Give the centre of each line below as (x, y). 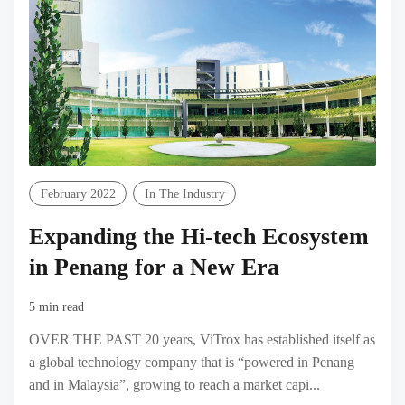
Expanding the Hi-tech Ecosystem (199, 237)
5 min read (57, 306)
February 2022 (78, 194)
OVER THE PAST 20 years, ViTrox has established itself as (202, 340)
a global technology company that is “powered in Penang (192, 363)
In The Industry (184, 194)
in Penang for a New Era (154, 268)
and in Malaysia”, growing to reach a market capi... (174, 385)
